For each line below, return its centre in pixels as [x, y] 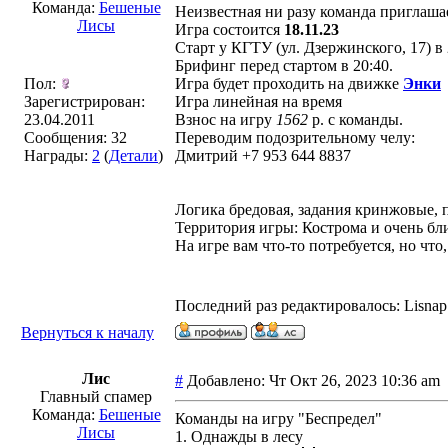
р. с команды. [355, 119]
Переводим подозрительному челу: [295, 137]
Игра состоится [229, 29]
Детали [133, 155]
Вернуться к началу [87, 332]
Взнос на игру [225, 119]
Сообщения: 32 [75, 137]
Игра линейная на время [258, 101]
